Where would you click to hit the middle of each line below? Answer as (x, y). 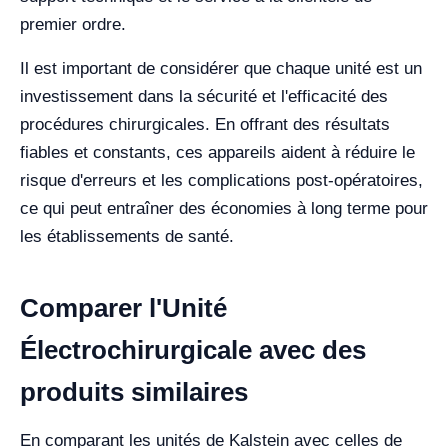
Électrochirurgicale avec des (193, 350)
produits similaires (134, 392)
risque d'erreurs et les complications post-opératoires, (221, 180)
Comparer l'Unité (123, 308)
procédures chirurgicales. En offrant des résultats (205, 124)
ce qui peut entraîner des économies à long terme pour (224, 208)
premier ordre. (73, 24)
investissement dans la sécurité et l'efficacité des (204, 96)
